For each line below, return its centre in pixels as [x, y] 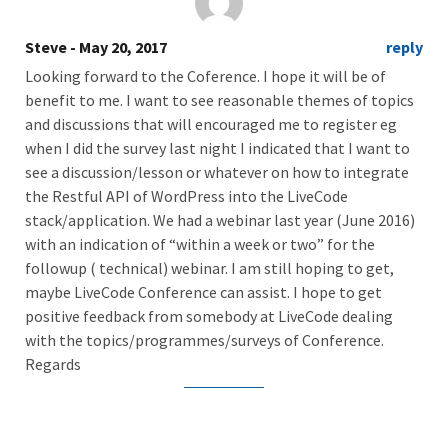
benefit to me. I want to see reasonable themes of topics [219, 100]
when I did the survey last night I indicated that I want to [217, 148]
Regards [53, 364]
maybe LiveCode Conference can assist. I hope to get [203, 292]
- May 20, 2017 [118, 47]
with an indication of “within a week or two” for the [200, 244]
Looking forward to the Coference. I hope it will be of [205, 76]
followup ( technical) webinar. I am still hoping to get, [209, 268]
